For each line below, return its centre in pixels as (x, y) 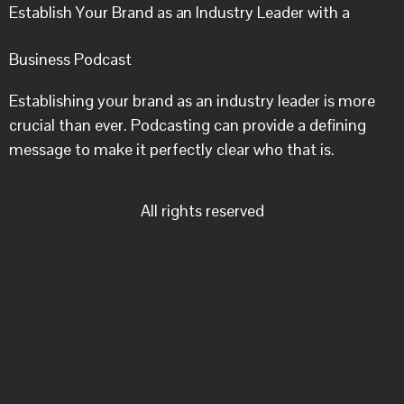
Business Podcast (70, 59)
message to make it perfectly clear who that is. (172, 149)
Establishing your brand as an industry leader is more (192, 100)
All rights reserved (202, 210)
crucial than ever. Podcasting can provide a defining (188, 124)
